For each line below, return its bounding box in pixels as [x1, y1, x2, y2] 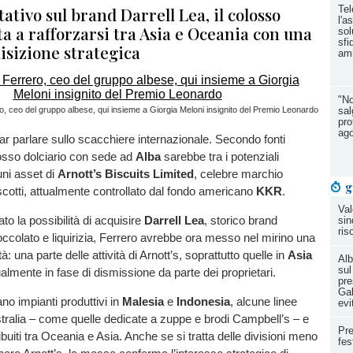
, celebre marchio [194, 167, 283, 180]
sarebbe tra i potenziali [161, 150, 279, 163]
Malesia [122, 295, 164, 309]
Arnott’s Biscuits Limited [58, 167, 194, 180]
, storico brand [204, 214, 277, 228]
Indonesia [176, 295, 230, 309]
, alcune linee [230, 295, 297, 309]
